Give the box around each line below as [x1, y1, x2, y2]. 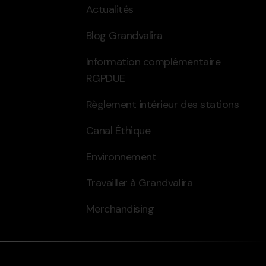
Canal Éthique [85, 123, 151, 138]
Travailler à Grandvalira [85, 175, 193, 190]
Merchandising [85, 201, 154, 216]
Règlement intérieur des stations [85, 97, 239, 112]
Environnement [85, 149, 157, 164]
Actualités [85, 2, 134, 17]
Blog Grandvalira [85, 28, 163, 43]
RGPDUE [85, 71, 125, 85]
